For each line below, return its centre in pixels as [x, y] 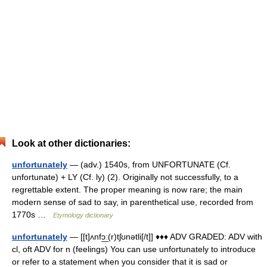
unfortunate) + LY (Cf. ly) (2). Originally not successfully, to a [125, 177]
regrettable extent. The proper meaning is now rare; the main [127, 190]
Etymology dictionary [83, 215]
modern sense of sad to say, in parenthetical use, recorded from [133, 202]
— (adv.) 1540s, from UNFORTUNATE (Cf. [149, 164]
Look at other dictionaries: [71, 143]
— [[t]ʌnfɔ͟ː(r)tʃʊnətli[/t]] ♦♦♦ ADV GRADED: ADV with [165, 237]
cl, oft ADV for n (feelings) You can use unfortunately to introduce [134, 249]
